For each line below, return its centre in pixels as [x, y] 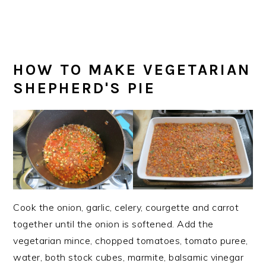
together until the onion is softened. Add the [113, 224]
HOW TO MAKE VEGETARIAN [132, 69]
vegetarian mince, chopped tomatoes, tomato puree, [131, 240]
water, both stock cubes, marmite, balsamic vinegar [129, 257]
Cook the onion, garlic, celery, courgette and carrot [126, 207]
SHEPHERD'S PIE [85, 88]
